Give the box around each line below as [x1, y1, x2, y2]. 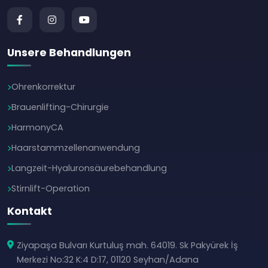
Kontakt [7, 204, 52, 218]
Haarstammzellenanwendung [11, 142, 140, 154]
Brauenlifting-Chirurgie [11, 101, 109, 113]
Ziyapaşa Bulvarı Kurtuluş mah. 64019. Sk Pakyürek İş [17, 239, 238, 251]
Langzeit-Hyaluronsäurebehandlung [11, 162, 167, 174]
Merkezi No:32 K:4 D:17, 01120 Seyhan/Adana [17, 254, 199, 266]
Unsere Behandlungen [7, 45, 131, 60]
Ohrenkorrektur [11, 81, 75, 93]
